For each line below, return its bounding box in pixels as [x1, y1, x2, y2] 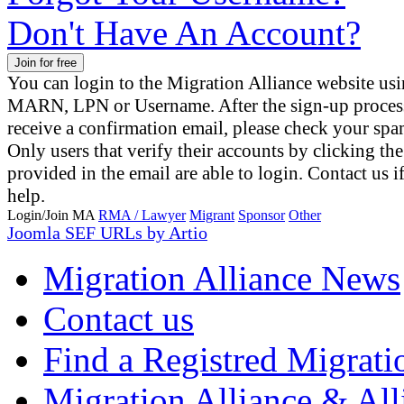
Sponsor [238, 207, 285, 223]
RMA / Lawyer [98, 207, 186, 223]
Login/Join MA [7, 207, 98, 223]
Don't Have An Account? [7, 13, 361, 52]
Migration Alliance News [43, 258, 400, 298]
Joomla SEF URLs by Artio [7, 223, 207, 243]
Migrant [189, 207, 234, 223]
